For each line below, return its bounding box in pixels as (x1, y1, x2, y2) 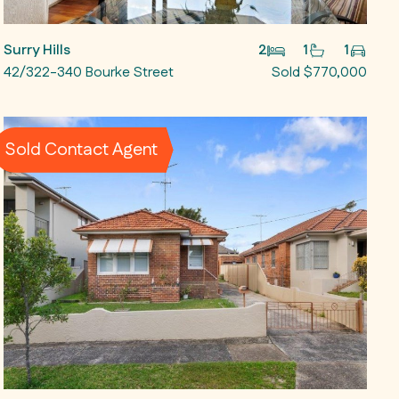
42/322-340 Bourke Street (3, 61, 174, 83)
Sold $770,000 (271, 61, 367, 83)
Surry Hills (3, 39, 70, 61)
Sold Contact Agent (4, 137, 159, 163)
